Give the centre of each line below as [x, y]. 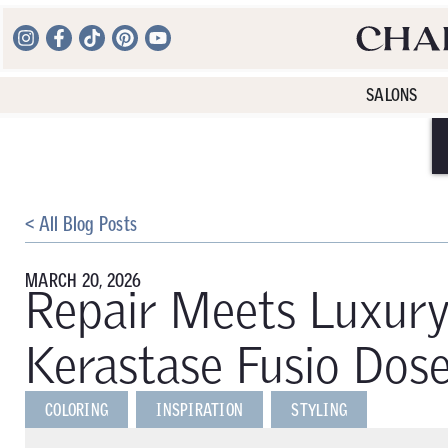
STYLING [319, 410]
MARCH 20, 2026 [83, 280]
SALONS [392, 94]
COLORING [76, 410]
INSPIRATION [199, 410]
